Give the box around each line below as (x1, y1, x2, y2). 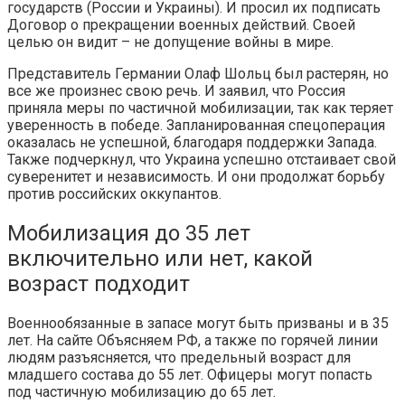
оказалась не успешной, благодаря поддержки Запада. (7, 134, 377, 152)
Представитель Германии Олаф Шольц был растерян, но (7, 65, 389, 83)
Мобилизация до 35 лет (7, 221, 250, 247)
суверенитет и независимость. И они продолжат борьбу (7, 168, 385, 186)
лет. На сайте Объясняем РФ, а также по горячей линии (7, 331, 378, 349)
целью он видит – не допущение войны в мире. (7, 33, 334, 52)
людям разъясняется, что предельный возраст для (7, 348, 351, 366)
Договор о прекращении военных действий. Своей (7, 16, 355, 34)
